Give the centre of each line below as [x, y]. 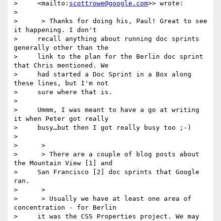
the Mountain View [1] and [63, 163]
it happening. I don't [55, 30]
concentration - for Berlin [65, 208]
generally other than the [61, 48]
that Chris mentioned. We [61, 66]
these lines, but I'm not [61, 83]
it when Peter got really [61, 119]
